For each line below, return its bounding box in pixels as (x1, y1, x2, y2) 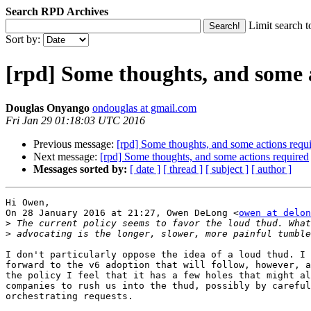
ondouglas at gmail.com (92, 101, 196, 114)
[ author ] (251, 162, 292, 175)
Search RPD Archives (6, 6, 108, 17)
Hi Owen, (6, 196, 50, 208)
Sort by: (6, 33, 43, 45)
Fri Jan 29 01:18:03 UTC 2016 (6, 114, 145, 126)
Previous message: (33, 137, 117, 150)
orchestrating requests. (6, 290, 133, 301)
